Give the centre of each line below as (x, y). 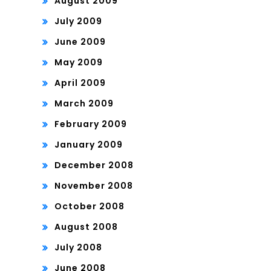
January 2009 (89, 145)
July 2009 (78, 21)
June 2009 (80, 42)
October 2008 (90, 207)
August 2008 (86, 227)
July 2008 (78, 248)
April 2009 (80, 83)
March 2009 (84, 104)
